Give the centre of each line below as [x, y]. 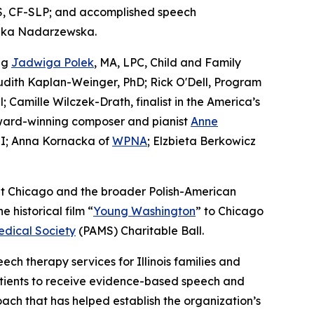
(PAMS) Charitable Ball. [140, 230]
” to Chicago [230, 211]
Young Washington [144, 211]
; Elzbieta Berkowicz [202, 141]
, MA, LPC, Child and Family [168, 62]
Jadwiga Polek [53, 62]
